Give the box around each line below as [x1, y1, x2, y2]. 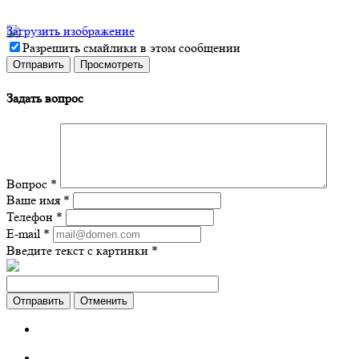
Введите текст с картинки [6, 242, 151, 258]
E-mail [6, 225, 43, 241]
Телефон [6, 208, 56, 224]
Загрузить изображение [6, 23, 135, 39]
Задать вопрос [6, 90, 83, 106]
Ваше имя [6, 192, 63, 208]
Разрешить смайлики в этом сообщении [22, 40, 240, 56]
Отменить [80, 294, 127, 307]
